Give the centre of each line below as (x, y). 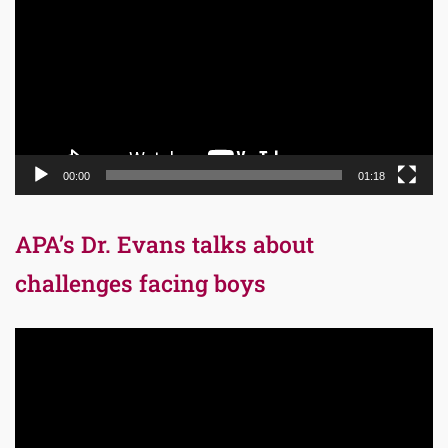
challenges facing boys (140, 282)
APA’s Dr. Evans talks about (164, 243)
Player (35, 364)
